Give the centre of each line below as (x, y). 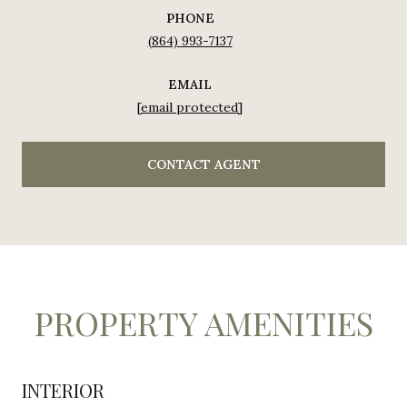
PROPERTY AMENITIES (203, 322)
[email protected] (190, 107)
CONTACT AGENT (203, 164)
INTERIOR (63, 390)
